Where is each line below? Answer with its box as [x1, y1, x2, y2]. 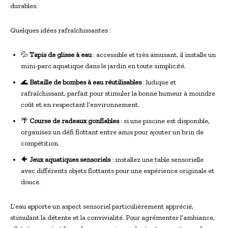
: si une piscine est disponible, [119, 116, 210, 125]
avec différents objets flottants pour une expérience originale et [21, 166, 214, 175]
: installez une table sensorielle [110, 155, 204, 164]
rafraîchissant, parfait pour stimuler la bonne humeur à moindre [21, 89, 215, 98]
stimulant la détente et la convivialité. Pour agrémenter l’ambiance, [10, 213, 215, 222]
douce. [21, 177, 41, 186]
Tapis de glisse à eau [30, 50, 92, 59]
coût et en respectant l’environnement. [21, 100, 139, 109]
